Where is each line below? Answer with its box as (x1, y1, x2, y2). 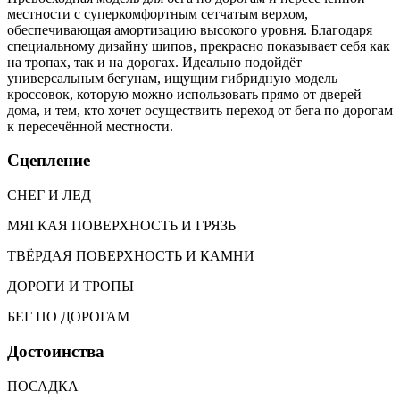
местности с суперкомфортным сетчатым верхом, (7, 5, 308, 21)
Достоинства (7, 341, 104, 361)
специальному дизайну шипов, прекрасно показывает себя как (7, 37, 390, 54)
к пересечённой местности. (7, 118, 173, 134)
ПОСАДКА (7, 378, 79, 394)
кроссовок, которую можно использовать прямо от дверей (7, 86, 362, 102)
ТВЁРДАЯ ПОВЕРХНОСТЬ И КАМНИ (7, 248, 254, 264)
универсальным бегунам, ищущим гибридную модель (7, 70, 337, 86)
